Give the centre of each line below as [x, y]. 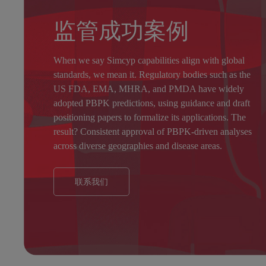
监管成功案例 [121, 31]
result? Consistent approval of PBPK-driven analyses [153, 131]
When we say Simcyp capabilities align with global [149, 60]
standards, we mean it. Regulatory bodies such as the [152, 74]
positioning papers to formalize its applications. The [150, 117]
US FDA [71, 88]
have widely [220, 88]
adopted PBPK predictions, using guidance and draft [152, 103]
